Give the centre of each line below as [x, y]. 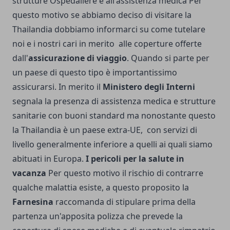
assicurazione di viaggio [78, 58]
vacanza [29, 173]
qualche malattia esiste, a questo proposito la [101, 188]
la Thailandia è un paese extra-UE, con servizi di [105, 130]
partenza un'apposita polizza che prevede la [98, 216]
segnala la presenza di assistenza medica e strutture [114, 101]
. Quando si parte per [168, 58]
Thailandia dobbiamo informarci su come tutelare [109, 30]
